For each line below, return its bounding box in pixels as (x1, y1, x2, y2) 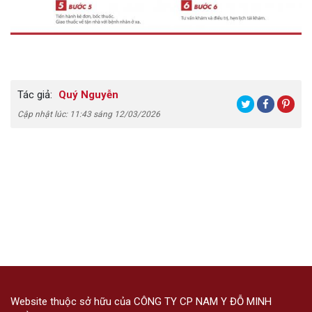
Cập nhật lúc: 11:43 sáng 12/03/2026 (17, 109, 160, 120)
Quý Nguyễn (56, 88, 118, 102)
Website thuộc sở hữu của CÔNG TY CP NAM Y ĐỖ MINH (10, 295, 272, 308)
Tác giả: (17, 88, 52, 102)
